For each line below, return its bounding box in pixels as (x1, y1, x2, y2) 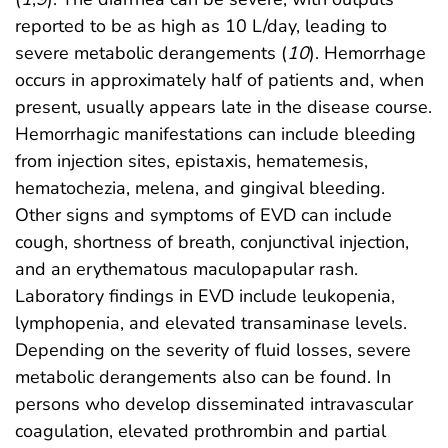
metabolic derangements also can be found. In (15, 365, 391, 390)
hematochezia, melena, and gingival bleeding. (15, 176, 385, 201)
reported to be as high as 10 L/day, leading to (15, 14, 387, 39)
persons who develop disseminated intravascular (15, 392, 413, 417)
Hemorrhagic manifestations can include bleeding (15, 122, 416, 147)
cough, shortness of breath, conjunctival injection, (15, 230, 409, 255)
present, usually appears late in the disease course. (15, 95, 432, 120)
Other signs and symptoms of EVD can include (15, 203, 392, 228)
